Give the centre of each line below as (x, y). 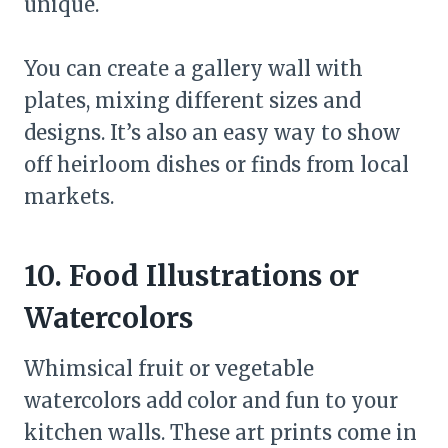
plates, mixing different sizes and (192, 100)
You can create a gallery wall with (193, 68)
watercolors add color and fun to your (211, 400)
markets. (69, 196)
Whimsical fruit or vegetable (169, 368)
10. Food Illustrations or (191, 275)
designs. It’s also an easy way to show (212, 132)
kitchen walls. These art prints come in (220, 432)
